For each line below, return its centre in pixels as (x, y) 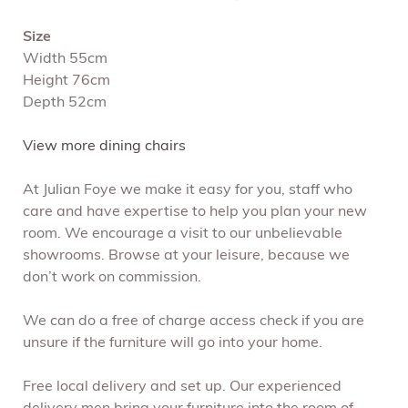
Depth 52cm (65, 103)
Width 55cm (65, 60)
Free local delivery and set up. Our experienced (182, 388)
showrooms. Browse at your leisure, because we (186, 256)
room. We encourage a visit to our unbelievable (183, 235)
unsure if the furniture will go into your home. (173, 344)
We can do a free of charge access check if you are (194, 322)
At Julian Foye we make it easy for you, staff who (188, 191)
